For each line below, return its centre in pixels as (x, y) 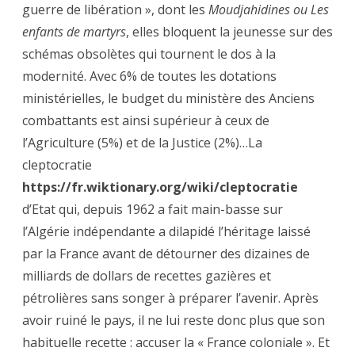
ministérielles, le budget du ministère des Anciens (168, 99)
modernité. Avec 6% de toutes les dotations (149, 76)
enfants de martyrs (74, 32)
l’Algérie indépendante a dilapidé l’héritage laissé (166, 232)
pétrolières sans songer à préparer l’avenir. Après (170, 298)
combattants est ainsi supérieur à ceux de (146, 121)
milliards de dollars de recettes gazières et (147, 276)
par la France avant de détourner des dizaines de (166, 254)
